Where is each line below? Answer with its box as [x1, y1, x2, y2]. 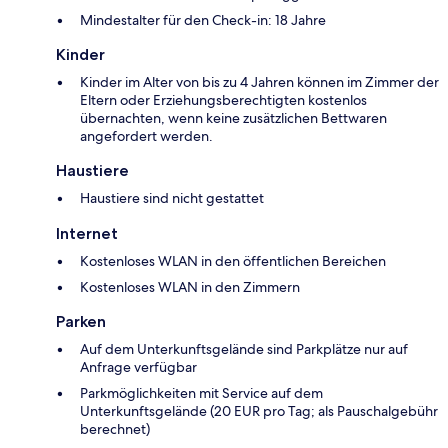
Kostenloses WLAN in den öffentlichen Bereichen [80, 251, 386, 270]
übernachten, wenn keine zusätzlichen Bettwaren [80, 108, 387, 127]
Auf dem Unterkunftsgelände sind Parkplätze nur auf [80, 339, 408, 358]
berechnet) [80, 419, 150, 438]
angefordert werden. [80, 126, 213, 145]
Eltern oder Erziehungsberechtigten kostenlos [80, 90, 367, 109]
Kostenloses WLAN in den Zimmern [80, 277, 300, 296]
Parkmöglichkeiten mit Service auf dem [80, 383, 323, 402]
